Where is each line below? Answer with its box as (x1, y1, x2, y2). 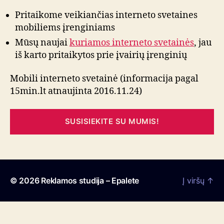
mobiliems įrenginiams (15, 21, 115, 33)
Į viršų (182, 175, 207, 185)
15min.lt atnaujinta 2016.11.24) (10, 85, 142, 97)
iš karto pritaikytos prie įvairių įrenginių (15, 49, 187, 61)
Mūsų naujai (15, 36, 69, 48)
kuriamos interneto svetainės (69, 36, 194, 48)
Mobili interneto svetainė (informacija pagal (10, 73, 198, 84)
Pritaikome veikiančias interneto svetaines (15, 9, 197, 21)
